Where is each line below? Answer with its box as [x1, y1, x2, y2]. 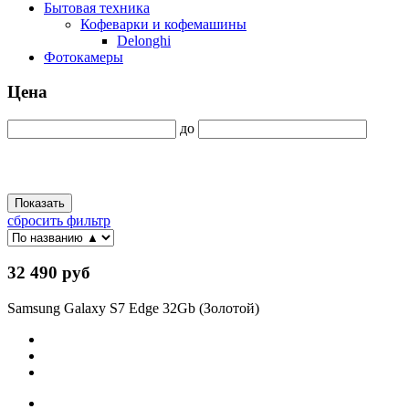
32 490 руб [7, 263, 90, 283]
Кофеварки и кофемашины [80, 16, 246, 32]
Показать [15, 195, 65, 210]
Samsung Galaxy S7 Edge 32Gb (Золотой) [7, 300, 259, 317]
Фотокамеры [44, 48, 123, 65]
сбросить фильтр [7, 212, 110, 228]
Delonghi [117, 32, 171, 48]
